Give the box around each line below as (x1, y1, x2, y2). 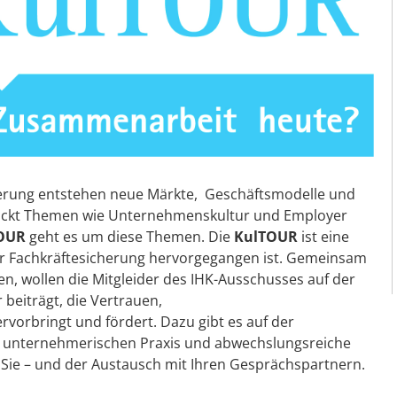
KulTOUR (234, 226, 301, 246)
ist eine (301, 226, 349, 246)
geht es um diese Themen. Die (29, 226, 234, 246)
